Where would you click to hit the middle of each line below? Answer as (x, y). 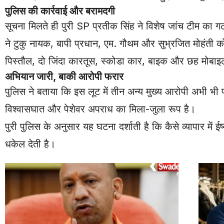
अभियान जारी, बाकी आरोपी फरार (64, 76)
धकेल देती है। (30, 144)
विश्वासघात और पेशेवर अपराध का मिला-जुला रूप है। (100, 109)
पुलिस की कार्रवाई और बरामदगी (60, 11)
